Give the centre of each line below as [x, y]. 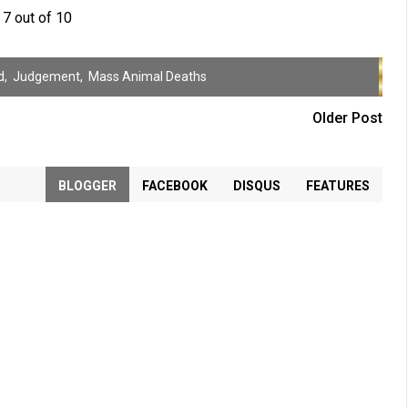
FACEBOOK [174, 186]
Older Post [347, 118]
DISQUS [256, 186]
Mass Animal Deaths [147, 76]
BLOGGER [87, 186]
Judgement [46, 76]
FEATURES [337, 186]
